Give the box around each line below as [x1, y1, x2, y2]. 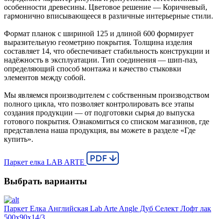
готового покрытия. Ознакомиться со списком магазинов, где [4, 117, 209, 126]
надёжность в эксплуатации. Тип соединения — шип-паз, [4, 55, 197, 64]
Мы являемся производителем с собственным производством [4, 90, 209, 99]
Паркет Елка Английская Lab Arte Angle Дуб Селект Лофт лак [4, 204, 211, 213]
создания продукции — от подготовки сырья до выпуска [4, 108, 195, 117]
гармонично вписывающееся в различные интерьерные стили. [4, 11, 213, 20]
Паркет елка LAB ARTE [4, 157, 85, 166]
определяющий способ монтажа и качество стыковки [4, 64, 181, 73]
